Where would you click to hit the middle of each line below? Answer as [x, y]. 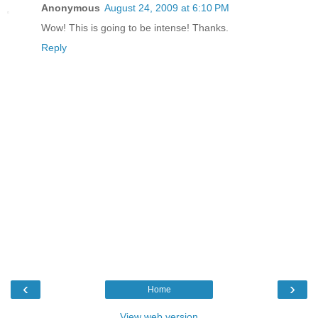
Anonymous [71, 8]
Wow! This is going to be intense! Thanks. [135, 28]
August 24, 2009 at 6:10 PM [167, 8]
